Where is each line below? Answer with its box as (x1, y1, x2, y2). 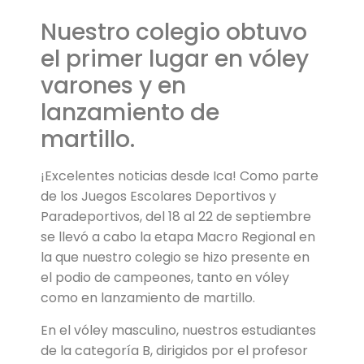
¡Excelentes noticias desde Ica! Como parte (41, 167, 318, 186)
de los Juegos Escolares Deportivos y (41, 187, 276, 206)
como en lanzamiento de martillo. (41, 288, 258, 308)
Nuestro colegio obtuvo (41, 16, 307, 49)
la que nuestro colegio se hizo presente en (41, 248, 310, 267)
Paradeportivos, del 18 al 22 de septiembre (41, 207, 311, 227)
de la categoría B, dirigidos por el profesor (41, 340, 308, 360)
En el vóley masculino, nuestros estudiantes (41, 320, 316, 340)
